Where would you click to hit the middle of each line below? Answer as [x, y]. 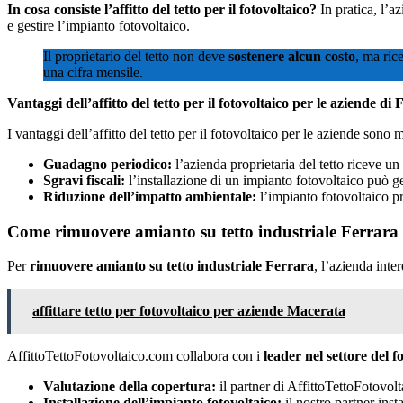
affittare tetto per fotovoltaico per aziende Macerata [189, 311]
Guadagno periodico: [107, 164]
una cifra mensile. [93, 72]
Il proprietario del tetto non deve [136, 56]
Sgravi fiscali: [84, 180]
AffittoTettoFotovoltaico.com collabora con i [135, 356]
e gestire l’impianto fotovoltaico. [99, 25]
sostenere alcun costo [292, 56]
